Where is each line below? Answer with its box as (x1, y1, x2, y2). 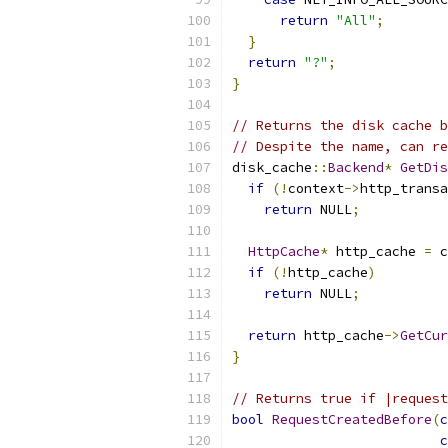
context (288, 180, 344, 197)
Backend (328, 159, 384, 176)
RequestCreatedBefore (272, 411, 432, 428)
